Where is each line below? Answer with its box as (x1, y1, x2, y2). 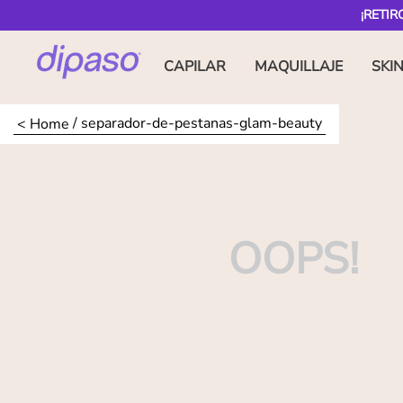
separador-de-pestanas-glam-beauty (81, 113, 322, 133)
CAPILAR (164, 57, 226, 76)
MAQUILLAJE (255, 57, 343, 76)
